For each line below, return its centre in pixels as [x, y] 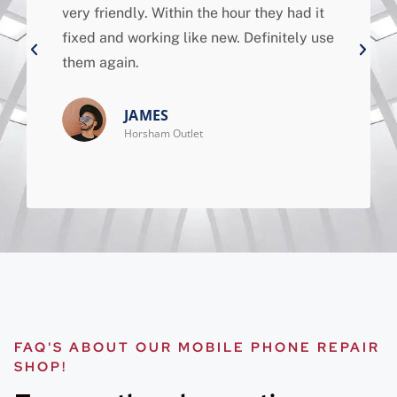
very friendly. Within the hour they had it [194, 13]
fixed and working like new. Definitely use [198, 38]
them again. [101, 63]
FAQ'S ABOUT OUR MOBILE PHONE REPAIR [197, 348]
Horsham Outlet [164, 133]
